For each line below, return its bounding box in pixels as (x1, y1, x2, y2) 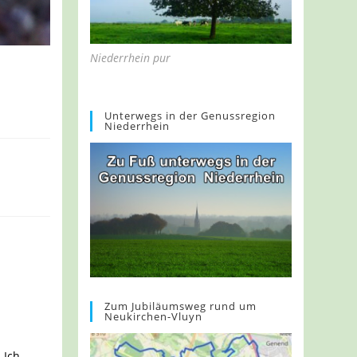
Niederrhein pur (90, 49, 171, 65)
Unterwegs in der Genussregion (104, 108, 277, 123)
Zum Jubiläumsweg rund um (104, 298, 257, 313)
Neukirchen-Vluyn (104, 308, 203, 324)
